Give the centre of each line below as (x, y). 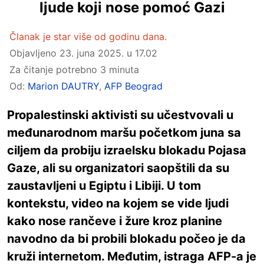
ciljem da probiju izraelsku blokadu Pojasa (127, 150)
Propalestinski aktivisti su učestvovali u (120, 115)
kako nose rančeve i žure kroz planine (115, 221)
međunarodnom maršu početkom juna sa (124, 133)
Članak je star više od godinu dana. (88, 37)
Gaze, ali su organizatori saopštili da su (118, 168)
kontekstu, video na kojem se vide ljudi (118, 203)
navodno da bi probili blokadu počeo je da (126, 239)
